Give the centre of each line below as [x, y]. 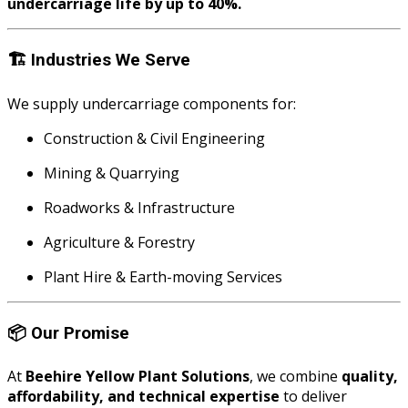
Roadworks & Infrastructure [139, 207]
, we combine [296, 377]
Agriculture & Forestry [119, 242]
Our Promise [80, 333]
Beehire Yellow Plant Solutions [138, 377]
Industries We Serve [111, 61]
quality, [370, 377]
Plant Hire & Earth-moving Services [163, 276]
